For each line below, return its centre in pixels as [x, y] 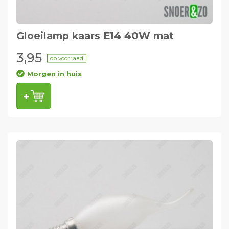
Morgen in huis [54, 74]
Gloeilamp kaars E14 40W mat [95, 36]
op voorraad [66, 58]
